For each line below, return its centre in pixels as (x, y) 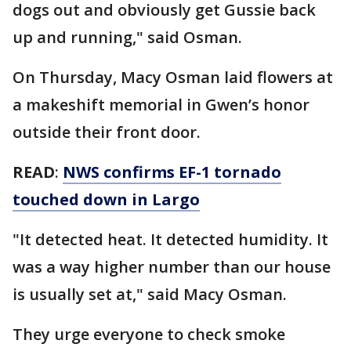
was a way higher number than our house (172, 266)
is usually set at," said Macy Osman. (150, 294)
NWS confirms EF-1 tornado (172, 172)
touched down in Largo (106, 199)
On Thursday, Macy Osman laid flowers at (173, 77)
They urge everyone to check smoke (149, 334)
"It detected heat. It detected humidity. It (170, 239)
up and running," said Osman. (127, 37)
